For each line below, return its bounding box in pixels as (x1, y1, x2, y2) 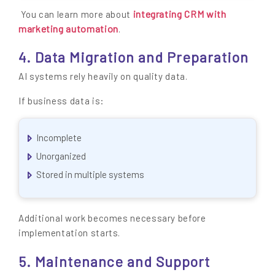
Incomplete (36, 131, 82, 143)
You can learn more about (18, 8, 133, 20)
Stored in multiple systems (36, 168, 144, 180)
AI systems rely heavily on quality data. (18, 71, 188, 82)
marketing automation (18, 22, 118, 34)
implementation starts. (18, 227, 121, 239)
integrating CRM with (133, 7, 227, 20)
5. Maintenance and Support (18, 252, 210, 270)
